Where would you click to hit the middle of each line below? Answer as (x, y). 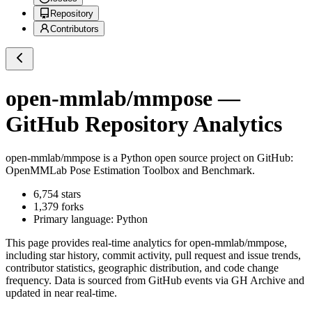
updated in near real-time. (61, 293)
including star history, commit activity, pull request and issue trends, (153, 256)
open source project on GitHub (221, 158)
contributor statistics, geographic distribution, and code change (142, 268)
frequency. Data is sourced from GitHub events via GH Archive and (155, 281)
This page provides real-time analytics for (97, 243)
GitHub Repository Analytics (144, 124)
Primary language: (75, 219)
